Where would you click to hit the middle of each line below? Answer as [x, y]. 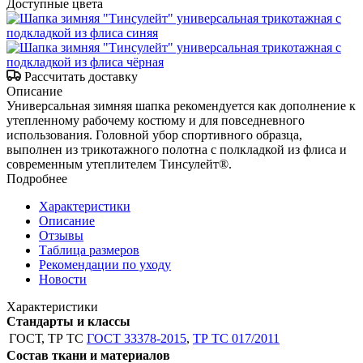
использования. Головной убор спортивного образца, [154, 135]
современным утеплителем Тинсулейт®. [119, 164]
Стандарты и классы [68, 321]
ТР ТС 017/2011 [236, 338]
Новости [63, 279]
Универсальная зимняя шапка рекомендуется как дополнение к [181, 105]
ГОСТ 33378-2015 [137, 338]
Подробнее [37, 178]
